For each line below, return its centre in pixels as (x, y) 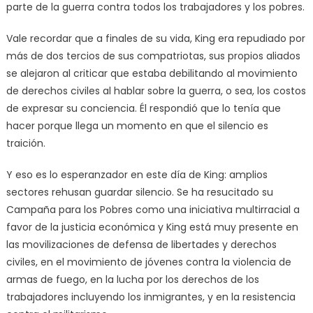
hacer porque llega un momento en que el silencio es (137, 126)
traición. (26, 144)
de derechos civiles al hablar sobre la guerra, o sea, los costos (156, 91)
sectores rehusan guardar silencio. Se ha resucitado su (139, 192)
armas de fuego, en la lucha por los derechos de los (132, 280)
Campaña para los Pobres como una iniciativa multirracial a (153, 210)
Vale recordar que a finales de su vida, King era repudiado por (155, 39)
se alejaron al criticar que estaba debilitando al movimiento (152, 74)
